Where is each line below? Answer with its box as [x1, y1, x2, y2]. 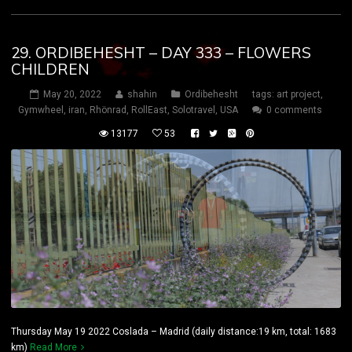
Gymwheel [18, 104, 64, 116]
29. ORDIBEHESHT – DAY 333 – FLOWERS [11, 43, 311, 63]
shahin [126, 89, 157, 101]
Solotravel [172, 104, 215, 116]
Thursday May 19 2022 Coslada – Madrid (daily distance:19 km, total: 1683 [11, 326, 336, 338]
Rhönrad [90, 104, 126, 116]
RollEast [131, 104, 167, 116]
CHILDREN [11, 60, 90, 79]
